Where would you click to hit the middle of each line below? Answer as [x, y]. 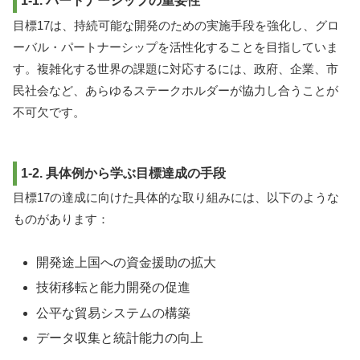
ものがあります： [61, 219]
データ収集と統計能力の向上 [120, 337]
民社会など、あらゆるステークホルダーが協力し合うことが [176, 90]
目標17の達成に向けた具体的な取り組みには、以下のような [176, 198]
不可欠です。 [49, 112]
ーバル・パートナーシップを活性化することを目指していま [176, 47]
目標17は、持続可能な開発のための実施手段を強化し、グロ [176, 25]
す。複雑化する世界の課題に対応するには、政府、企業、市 [176, 68]
